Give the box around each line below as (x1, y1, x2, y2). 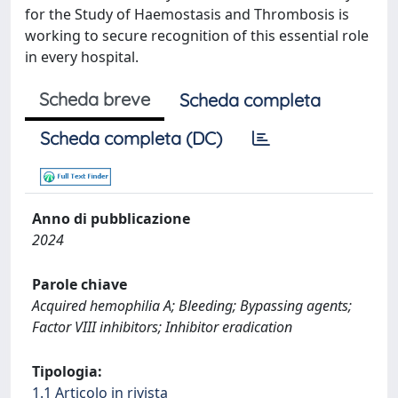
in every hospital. (25, 47, 139, 67)
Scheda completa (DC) (40, 127, 222, 149)
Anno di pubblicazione (32, 209, 190, 228)
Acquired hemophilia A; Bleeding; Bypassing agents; (32, 296, 352, 315)
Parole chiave (32, 275, 127, 294)
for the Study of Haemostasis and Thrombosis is (25, 4, 349, 24)
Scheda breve (39, 88, 150, 110)
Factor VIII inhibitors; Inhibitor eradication (32, 317, 292, 337)
